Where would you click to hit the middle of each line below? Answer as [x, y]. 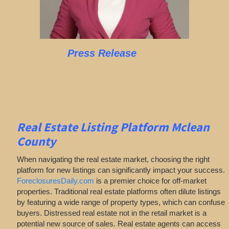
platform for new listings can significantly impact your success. [121, 170]
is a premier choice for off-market [150, 180]
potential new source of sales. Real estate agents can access [119, 223]
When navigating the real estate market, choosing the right [113, 159]
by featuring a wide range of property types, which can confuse [121, 202]
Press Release [102, 53]
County [36, 142]
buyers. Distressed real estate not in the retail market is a [111, 213]
